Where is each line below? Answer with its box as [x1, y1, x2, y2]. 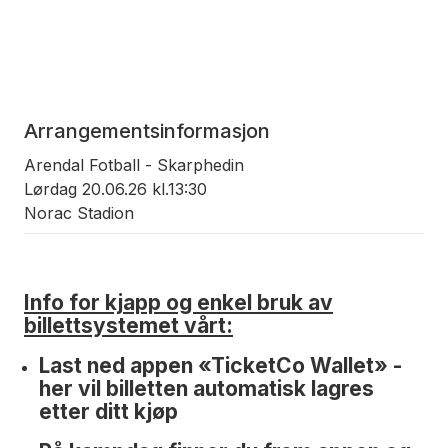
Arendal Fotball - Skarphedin [24, 154, 244, 175]
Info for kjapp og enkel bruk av [24, 290, 333, 316]
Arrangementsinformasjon [24, 118, 270, 143]
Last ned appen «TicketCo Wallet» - [39, 353, 402, 379]
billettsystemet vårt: [24, 313, 233, 339]
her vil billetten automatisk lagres [39, 376, 374, 402]
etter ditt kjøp [39, 399, 183, 425]
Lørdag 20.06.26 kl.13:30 [24, 178, 207, 199]
